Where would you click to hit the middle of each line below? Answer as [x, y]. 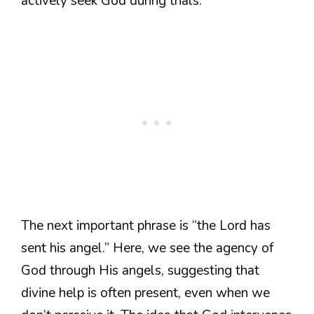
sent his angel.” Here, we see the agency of [147, 248]
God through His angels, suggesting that [140, 270]
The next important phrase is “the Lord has [146, 225]
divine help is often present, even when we [145, 293]
